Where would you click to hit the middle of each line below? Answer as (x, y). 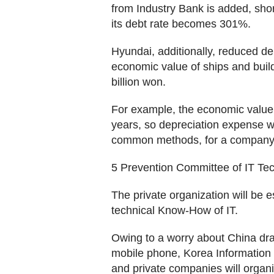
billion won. (139, 82)
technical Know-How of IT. (175, 210)
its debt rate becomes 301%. (181, 24)
